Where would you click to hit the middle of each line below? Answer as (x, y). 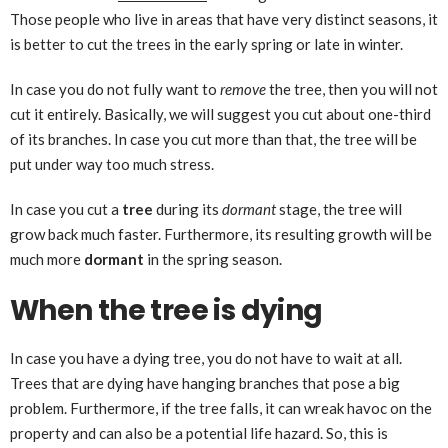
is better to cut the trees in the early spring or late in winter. (206, 44)
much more (47, 259)
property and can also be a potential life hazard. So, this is (199, 433)
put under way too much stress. (112, 164)
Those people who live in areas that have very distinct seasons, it (224, 19)
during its (187, 209)
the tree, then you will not (352, 89)
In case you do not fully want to (115, 89)
